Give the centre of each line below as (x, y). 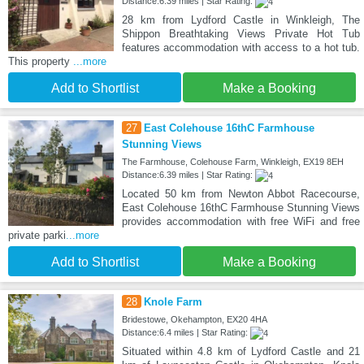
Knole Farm (173, 301)
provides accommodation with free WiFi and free (240, 221)
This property (41, 61)
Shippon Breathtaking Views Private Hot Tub (240, 33)
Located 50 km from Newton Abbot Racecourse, (240, 193)
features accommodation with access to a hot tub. (240, 47)
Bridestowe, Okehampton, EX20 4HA (194, 319)
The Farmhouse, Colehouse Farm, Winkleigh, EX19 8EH (232, 161)
